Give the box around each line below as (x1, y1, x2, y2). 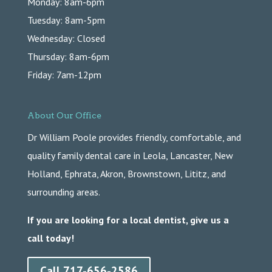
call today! (27, 231, 74, 244)
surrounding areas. (27, 185, 100, 198)
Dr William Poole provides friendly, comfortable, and (27, 131, 241, 143)
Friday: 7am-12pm (27, 69, 101, 81)
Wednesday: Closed (27, 32, 105, 45)
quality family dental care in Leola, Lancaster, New (27, 149, 233, 161)
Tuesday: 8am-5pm (27, 14, 105, 27)
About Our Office (27, 110, 101, 120)
